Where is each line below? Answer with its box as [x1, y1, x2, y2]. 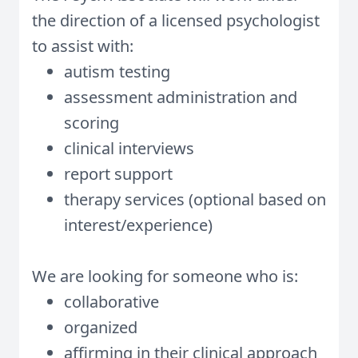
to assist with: [32, 35, 133, 57]
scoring [64, 112, 119, 133]
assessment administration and [64, 86, 297, 108]
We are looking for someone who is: [32, 265, 298, 287]
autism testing [64, 61, 170, 82]
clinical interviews [64, 137, 194, 159]
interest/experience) [64, 214, 213, 236]
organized [64, 316, 137, 338]
